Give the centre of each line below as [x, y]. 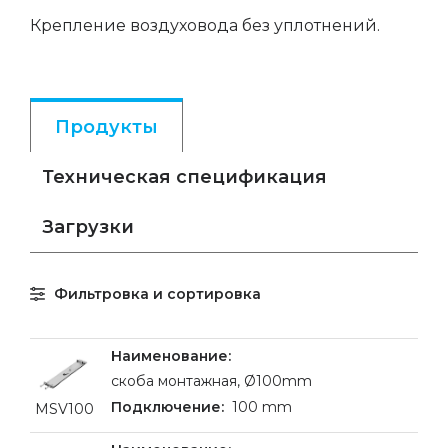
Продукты [106, 127]
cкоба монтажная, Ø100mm [211, 381]
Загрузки [88, 227]
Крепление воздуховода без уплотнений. [205, 25]
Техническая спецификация [184, 177]
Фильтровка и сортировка [157, 294]
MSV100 [64, 409]
